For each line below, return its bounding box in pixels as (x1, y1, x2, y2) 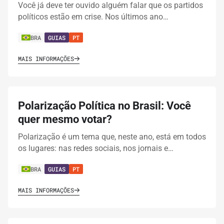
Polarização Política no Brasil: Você (18, 99, 191, 112)
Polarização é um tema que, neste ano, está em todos (18, 132, 206, 142)
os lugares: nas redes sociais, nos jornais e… (18, 143, 173, 153)
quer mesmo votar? (18, 113, 112, 126)
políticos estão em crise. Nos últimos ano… (18, 12, 168, 22)
